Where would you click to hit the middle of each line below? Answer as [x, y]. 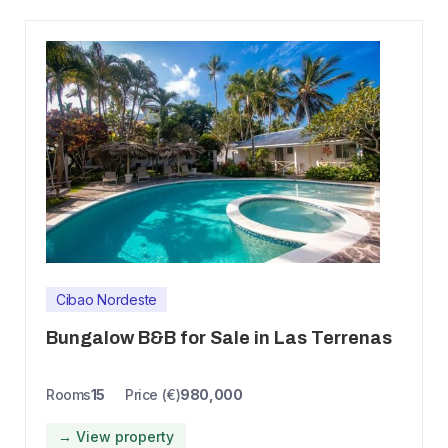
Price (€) [153, 395]
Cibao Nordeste [107, 300]
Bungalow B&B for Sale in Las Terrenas [219, 338]
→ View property [116, 437]
